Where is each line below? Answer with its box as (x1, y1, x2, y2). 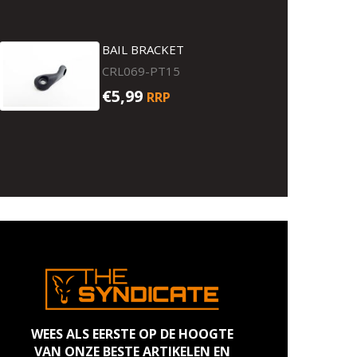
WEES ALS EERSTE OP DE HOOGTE (31, 325, 233, 343)
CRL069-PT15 (102, 63, 181, 79)
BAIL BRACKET (102, 41, 185, 57)
